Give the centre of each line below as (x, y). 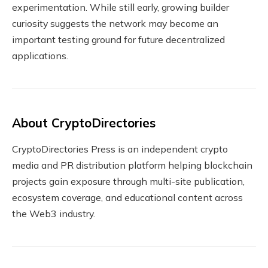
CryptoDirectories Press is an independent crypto (120, 149)
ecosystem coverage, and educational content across (127, 197)
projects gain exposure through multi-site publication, (128, 181)
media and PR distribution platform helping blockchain (132, 165)
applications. (40, 56)
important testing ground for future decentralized (118, 40)
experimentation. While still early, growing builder (121, 7)
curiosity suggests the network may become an (115, 24)
